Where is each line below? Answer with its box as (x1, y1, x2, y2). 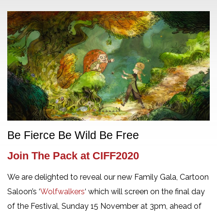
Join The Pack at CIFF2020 (7, 149, 139, 162)
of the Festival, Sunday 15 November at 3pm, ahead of (7, 201, 201, 211)
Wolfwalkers (40, 186, 85, 196)
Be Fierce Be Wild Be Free (7, 128, 139, 141)
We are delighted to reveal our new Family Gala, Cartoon (7, 172, 209, 182)
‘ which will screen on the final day (85, 186, 205, 196)
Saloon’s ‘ (7, 186, 40, 196)
